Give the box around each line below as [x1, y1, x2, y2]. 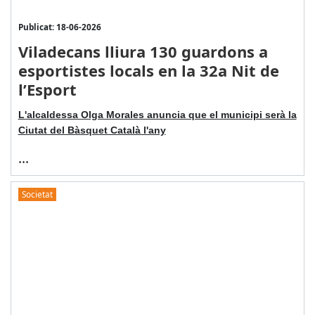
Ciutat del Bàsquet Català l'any [18, 124, 166, 136]
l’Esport [18, 79, 77, 101]
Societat [21, 188, 53, 200]
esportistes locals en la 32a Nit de [18, 60, 279, 82]
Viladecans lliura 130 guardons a [18, 41, 268, 63]
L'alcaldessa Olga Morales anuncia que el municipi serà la [18, 109, 297, 121]
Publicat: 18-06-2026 [18, 21, 101, 33]
